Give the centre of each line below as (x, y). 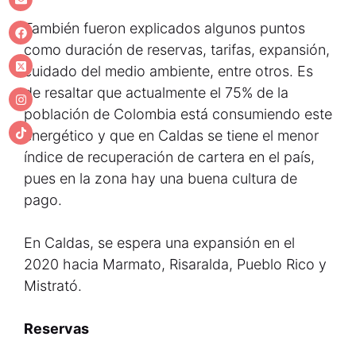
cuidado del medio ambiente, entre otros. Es (168, 71)
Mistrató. (53, 286)
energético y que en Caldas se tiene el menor (171, 135)
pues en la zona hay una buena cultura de (161, 178)
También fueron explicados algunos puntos (164, 28)
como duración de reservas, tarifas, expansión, (177, 50)
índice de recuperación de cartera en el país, (169, 157)
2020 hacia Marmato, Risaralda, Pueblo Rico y (175, 264)
